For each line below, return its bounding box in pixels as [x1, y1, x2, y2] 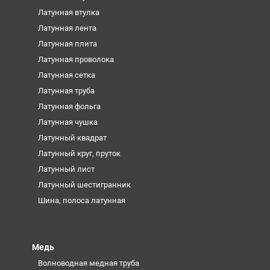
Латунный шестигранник [37, 180, 131, 189]
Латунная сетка [37, 70, 95, 80]
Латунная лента [37, 23, 96, 33]
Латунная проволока [37, 54, 114, 64]
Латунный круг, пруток [37, 148, 121, 158]
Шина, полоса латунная [37, 195, 125, 205]
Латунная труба [37, 86, 95, 95]
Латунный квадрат [37, 133, 107, 142]
